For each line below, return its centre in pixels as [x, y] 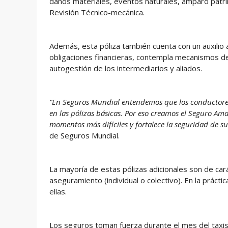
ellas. [58, 191]
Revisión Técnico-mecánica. [97, 12]
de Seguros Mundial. [84, 135]
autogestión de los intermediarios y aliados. [126, 68]
